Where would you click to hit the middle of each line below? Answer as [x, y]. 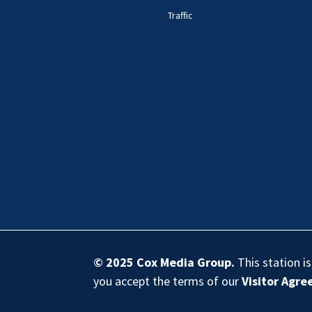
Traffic [180, 15]
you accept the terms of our [168, 281]
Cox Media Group [184, 262]
